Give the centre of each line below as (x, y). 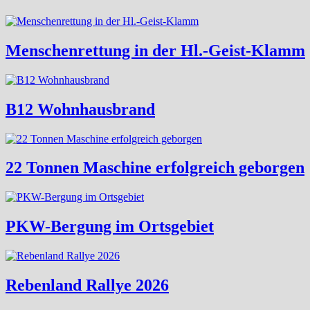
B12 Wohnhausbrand (80, 109)
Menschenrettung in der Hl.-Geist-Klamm (155, 50)
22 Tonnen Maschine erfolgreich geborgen (155, 168)
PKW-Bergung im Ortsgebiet (110, 227)
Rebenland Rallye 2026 (87, 285)
